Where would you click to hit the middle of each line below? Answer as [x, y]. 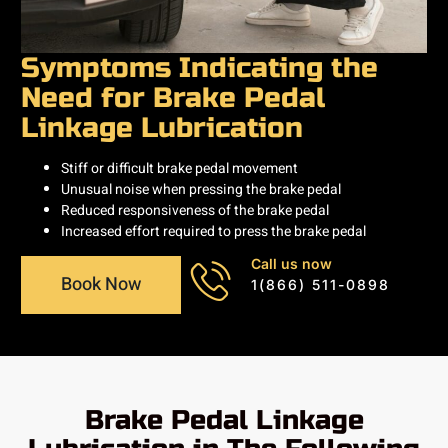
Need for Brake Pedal [173, 98]
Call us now [291, 263]
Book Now [101, 284]
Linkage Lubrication [162, 128]
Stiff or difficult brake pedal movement [179, 168]
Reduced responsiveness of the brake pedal [195, 210]
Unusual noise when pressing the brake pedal [201, 189]
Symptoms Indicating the [199, 68]
